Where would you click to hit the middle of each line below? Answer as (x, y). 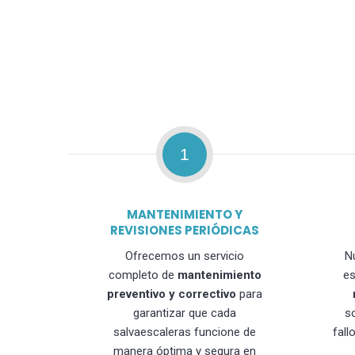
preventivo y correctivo (172, 294)
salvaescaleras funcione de (185, 332)
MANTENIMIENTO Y (185, 214)
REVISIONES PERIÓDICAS (185, 230)
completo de (143, 275)
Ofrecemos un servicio (185, 256)
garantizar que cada (185, 313)
